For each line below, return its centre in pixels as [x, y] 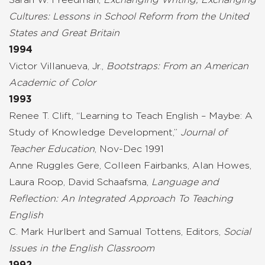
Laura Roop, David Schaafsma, [80, 182]
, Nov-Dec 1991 [129, 149]
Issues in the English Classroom [82, 248]
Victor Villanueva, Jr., [58, 66]
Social [237, 232]
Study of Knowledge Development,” [95, 132]
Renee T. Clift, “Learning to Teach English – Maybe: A [131, 116]
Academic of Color [52, 83]
